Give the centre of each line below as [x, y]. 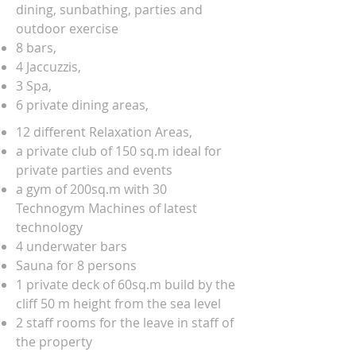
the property [54, 342]
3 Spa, [34, 86]
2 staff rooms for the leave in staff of [125, 323]
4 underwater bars [72, 246]
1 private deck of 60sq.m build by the [126, 284]
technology [49, 227]
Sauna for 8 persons [76, 265]
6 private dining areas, [82, 105]
